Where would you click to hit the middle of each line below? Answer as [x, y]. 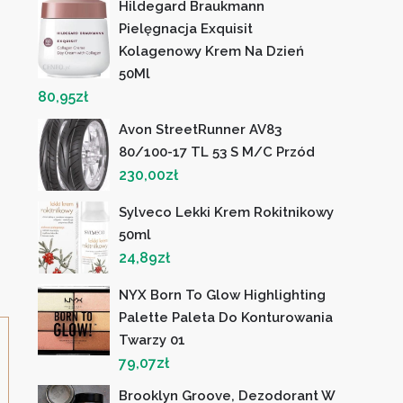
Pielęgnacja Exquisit [186, 29]
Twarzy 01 [152, 340]
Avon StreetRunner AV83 [201, 130]
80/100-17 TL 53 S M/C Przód [217, 152]
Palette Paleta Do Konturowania [226, 318]
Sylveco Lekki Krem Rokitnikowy [227, 212]
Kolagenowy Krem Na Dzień [212, 51]
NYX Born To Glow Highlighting [223, 295]
